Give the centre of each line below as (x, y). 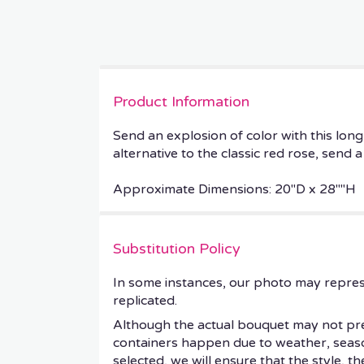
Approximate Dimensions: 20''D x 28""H (234, 189)
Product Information (181, 101)
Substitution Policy (177, 248)
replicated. (145, 300)
